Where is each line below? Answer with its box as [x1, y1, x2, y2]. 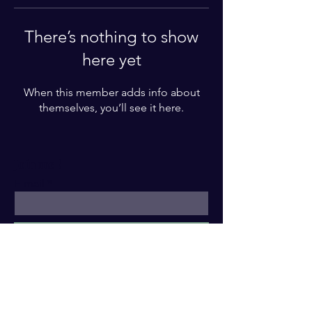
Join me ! [14, 156, 61, 171]
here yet [81, 49, 141, 70]
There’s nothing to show [24, 26, 198, 47]
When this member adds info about [23, 86, 200, 99]
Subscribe [89, 223, 134, 236]
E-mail [14, 177, 45, 190]
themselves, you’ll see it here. [39, 101, 184, 114]
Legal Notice [86, 291, 137, 302]
